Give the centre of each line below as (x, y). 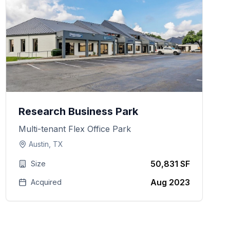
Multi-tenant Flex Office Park (74, 129)
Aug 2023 (170, 182)
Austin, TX (46, 144)
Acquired (46, 182)
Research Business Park (78, 111)
